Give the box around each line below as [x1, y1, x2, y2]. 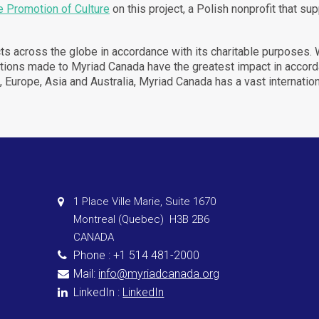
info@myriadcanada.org [98, 267, 220, 281]
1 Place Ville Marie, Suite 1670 [73, 195, 216, 209]
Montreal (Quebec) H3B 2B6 [73, 213, 210, 226]
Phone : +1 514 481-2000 [73, 249, 200, 263]
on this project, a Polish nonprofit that [110, 2, 300, 16]
